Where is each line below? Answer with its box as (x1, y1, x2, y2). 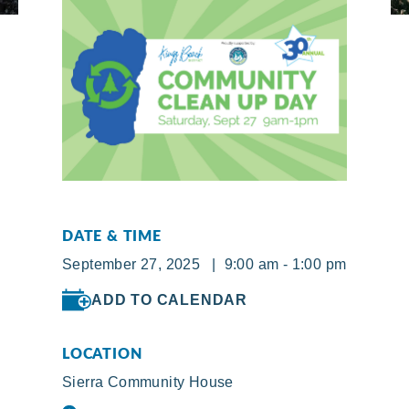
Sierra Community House (62, 374, 234, 391)
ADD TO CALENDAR (91, 291, 247, 308)
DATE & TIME (62, 225, 162, 246)
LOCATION (62, 342, 142, 364)
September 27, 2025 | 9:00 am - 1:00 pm (62, 257, 347, 273)
